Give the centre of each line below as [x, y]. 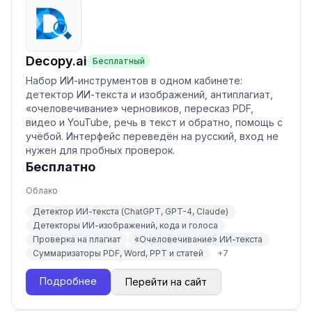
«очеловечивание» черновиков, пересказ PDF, [140, 108]
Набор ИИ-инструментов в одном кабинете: [134, 80]
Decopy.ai [56, 61]
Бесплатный [119, 61]
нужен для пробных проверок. [100, 150]
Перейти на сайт [166, 282]
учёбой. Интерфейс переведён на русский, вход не [152, 136]
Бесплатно [61, 167]
